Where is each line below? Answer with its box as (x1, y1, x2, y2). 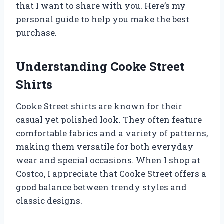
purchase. (16, 26, 57, 38)
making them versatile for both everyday (16, 140, 193, 152)
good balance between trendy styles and (16, 181, 187, 193)
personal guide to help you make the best (16, 13, 189, 25)
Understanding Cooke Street (16, 58, 184, 74)
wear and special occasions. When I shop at (16, 154, 200, 166)
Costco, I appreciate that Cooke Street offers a (16, 167, 206, 179)
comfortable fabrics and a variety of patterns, (16, 127, 208, 139)
